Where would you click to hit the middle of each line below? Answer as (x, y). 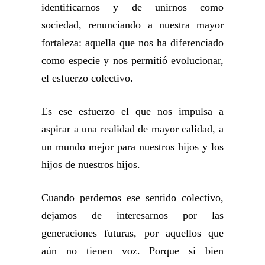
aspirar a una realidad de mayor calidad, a (132, 129)
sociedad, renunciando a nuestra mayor (132, 25)
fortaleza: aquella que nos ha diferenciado (132, 42)
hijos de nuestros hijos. (91, 164)
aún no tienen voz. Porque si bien (132, 251)
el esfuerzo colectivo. (87, 78)
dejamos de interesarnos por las (132, 215)
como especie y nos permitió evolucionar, (132, 60)
